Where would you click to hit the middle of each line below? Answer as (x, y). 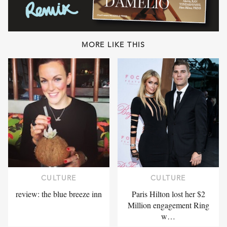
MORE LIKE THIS (113, 44)
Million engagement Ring (168, 205)
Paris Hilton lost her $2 (168, 194)
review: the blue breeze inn (59, 194)
